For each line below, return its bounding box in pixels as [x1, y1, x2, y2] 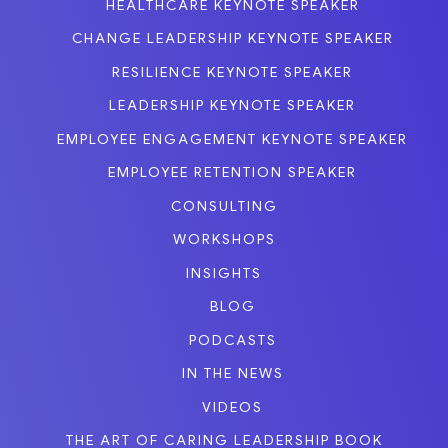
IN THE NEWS [181, 364, 284, 383]
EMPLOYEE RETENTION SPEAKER [108, 163, 357, 182]
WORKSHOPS [172, 230, 276, 249]
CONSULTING [170, 196, 278, 215]
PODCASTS [188, 330, 277, 349]
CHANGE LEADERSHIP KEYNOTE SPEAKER [71, 29, 394, 48]
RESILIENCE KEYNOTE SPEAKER [112, 62, 353, 81]
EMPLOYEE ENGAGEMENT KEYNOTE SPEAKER [57, 129, 408, 148]
